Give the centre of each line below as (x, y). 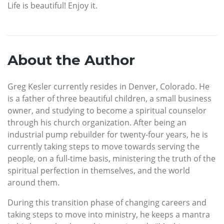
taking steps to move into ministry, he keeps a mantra (109, 214)
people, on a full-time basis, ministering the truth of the (111, 158)
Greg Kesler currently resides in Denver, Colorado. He (108, 86)
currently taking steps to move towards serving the (103, 146)
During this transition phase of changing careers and (107, 202)
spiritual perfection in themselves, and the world (99, 170)
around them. (33, 182)
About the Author (71, 60)
